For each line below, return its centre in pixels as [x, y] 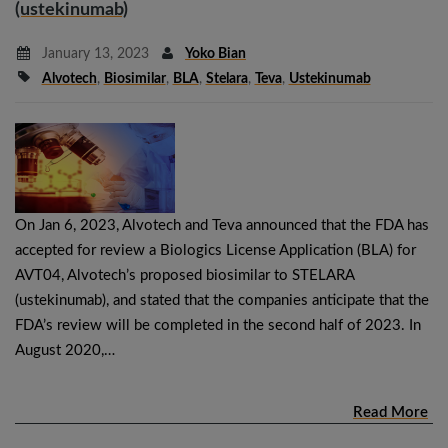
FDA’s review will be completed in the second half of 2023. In [218, 325]
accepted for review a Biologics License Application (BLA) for [215, 250]
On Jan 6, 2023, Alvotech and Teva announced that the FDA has [222, 225]
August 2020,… [65, 350]
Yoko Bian [215, 53]
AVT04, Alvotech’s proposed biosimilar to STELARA [184, 275]
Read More [390, 412]
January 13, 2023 [93, 53]
